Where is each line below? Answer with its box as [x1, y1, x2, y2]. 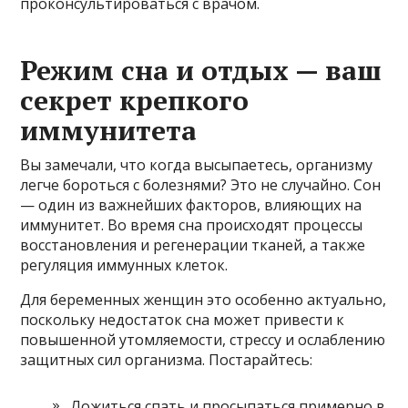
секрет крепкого [20, 81, 250, 118]
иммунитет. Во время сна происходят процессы [20, 214, 363, 235]
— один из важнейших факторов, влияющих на [20, 194, 362, 215]
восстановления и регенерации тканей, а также [20, 234, 366, 255]
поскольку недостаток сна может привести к [20, 309, 345, 330]
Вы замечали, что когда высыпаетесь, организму [20, 154, 373, 175]
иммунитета [20, 111, 198, 148]
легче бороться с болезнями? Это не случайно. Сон [20, 174, 382, 195]
